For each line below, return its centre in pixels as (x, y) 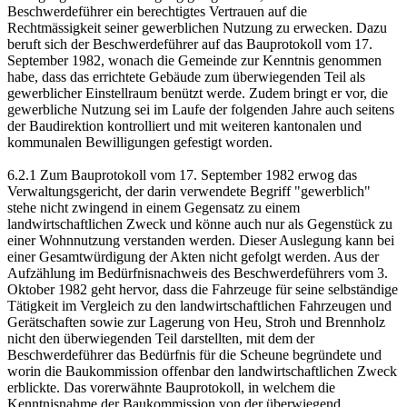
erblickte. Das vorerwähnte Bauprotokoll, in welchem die (171, 387)
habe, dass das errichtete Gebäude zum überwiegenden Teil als (186, 76)
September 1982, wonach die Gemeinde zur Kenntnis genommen (194, 60)
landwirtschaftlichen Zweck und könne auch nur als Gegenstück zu (200, 223)
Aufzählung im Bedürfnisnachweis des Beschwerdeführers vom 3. (198, 273)
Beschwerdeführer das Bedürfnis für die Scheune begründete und (194, 354)
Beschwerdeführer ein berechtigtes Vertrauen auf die (157, 11)
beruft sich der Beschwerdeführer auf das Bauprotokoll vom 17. (190, 44)
